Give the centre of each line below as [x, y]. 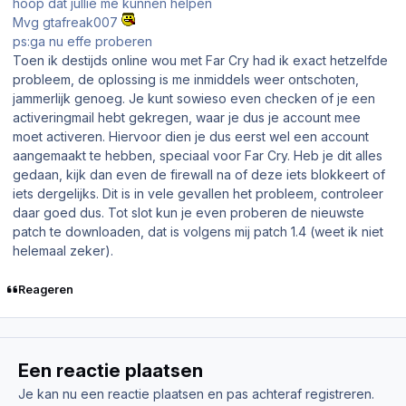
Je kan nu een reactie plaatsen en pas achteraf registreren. [196, 394]
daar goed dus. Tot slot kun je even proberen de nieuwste [188, 213]
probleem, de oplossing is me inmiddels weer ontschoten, [186, 80]
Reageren [45, 290]
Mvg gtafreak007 [67, 23]
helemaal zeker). [63, 251]
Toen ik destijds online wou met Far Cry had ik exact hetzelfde [200, 61]
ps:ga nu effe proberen [82, 42]
